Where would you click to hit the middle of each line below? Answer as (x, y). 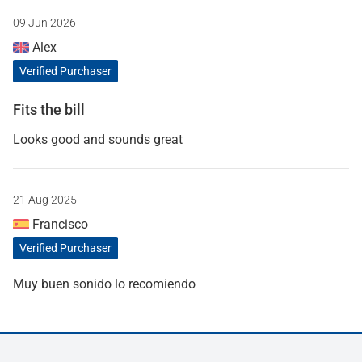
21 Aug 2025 (45, 200)
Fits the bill (49, 110)
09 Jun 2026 (44, 23)
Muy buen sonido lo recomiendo (104, 284)
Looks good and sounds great (98, 140)
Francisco (59, 225)
